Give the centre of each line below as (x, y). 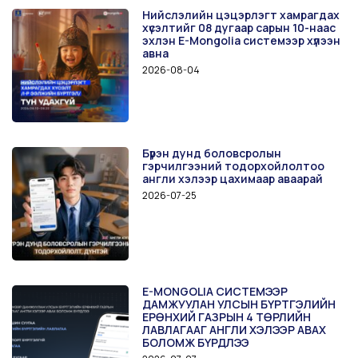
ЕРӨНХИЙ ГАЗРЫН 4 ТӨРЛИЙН (227, 316)
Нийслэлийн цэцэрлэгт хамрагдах (241, 14)
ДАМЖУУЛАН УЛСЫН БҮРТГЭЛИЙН (239, 304)
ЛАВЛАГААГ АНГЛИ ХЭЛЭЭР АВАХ (235, 329)
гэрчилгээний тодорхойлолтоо (234, 165)
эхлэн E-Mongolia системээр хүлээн (242, 40)
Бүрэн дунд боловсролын (212, 153)
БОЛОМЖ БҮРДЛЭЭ (197, 342)
